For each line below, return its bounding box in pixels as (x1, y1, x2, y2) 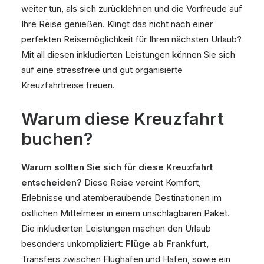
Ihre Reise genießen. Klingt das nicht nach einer (21, 18, 213, 29)
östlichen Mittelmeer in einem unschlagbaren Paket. (21, 207, 230, 219)
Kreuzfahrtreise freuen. (21, 80, 115, 91)
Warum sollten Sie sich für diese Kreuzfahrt (21, 161, 213, 173)
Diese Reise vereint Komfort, (82, 177, 201, 188)
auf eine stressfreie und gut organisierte (21, 64, 183, 75)
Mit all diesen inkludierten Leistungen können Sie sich (21, 49, 235, 60)
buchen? (21, 128, 93, 149)
